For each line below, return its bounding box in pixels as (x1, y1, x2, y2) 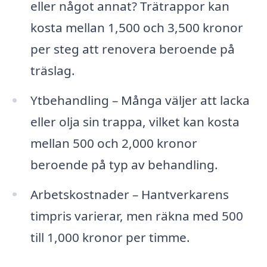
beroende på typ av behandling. (30, 156, 218, 173)
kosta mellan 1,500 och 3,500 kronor (30, 18, 243, 36)
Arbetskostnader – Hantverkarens (30, 185, 229, 203)
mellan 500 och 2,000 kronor (30, 134, 197, 151)
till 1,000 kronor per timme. (30, 228, 190, 246)
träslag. (30, 61, 75, 79)
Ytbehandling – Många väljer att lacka (30, 91, 250, 108)
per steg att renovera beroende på (30, 40, 235, 57)
